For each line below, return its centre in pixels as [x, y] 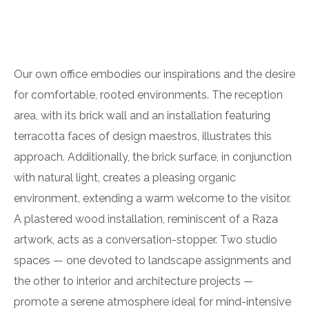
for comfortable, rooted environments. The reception [148, 94]
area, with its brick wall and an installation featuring [142, 115]
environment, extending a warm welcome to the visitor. [152, 198]
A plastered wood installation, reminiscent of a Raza [146, 219]
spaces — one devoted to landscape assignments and [152, 260]
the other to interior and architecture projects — [134, 281]
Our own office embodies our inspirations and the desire [154, 74]
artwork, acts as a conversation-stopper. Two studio [146, 239]
